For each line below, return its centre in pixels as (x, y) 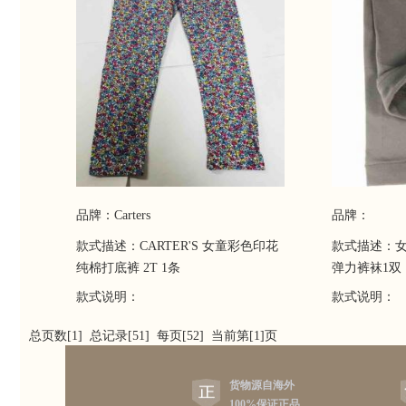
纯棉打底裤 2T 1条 (128, 268)
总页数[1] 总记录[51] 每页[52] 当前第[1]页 (157, 336)
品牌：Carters (113, 215)
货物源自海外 (262, 385)
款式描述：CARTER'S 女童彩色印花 (177, 246)
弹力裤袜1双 (367, 268)
